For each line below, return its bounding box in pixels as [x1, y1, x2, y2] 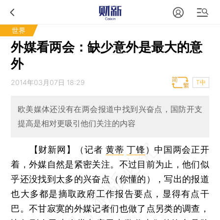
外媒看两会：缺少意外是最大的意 [11, 39, 203, 55]
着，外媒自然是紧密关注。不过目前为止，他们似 [11, 159, 209, 169]
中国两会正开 [154, 144, 209, 155]
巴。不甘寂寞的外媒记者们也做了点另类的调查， [11, 203, 209, 214]
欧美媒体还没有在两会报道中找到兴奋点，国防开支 [17, 104, 203, 114]
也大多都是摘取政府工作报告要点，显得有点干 [11, 188, 209, 199]
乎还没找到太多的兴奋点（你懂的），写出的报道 [11, 173, 209, 184]
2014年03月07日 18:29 [11, 78, 85, 86]
